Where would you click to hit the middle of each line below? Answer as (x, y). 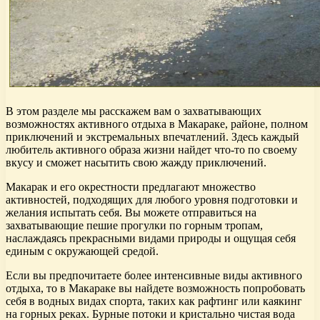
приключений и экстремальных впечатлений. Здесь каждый (152, 136)
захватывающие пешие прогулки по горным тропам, (134, 225)
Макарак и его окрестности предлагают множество (131, 186)
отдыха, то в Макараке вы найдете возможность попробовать (155, 288)
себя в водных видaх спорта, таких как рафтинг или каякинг (154, 301)
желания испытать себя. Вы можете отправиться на (131, 212)
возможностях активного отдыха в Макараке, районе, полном (157, 124)
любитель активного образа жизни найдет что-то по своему (151, 149)
